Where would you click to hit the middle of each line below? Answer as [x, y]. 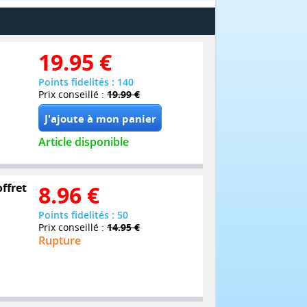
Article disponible [84, 142]
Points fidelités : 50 [83, 215]
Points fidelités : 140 [86, 82]
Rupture [60, 241]
